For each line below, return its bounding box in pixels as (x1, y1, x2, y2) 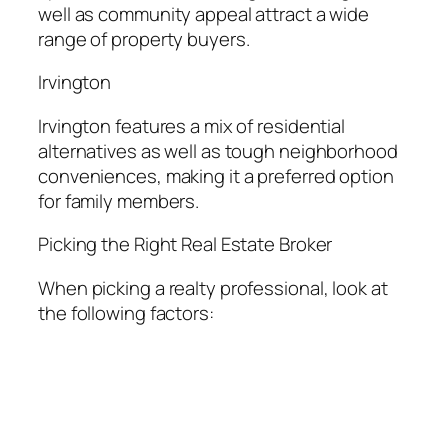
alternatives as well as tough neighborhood (38, 137, 398, 164)
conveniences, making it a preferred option (38, 162, 394, 189)
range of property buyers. (38, 25, 250, 52)
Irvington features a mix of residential (38, 112, 346, 139)
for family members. (38, 187, 200, 214)
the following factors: (38, 299, 214, 326)
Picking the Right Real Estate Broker (38, 231, 333, 258)
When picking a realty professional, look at (38, 274, 388, 301)
